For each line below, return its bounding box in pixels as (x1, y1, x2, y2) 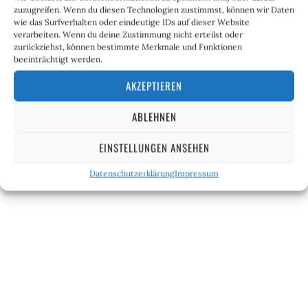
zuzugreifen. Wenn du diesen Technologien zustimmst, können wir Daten (14, 4, 294, 14)
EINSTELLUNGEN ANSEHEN (98, 140, 210, 155)
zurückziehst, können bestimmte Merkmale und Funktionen (14, 41, 242, 52)
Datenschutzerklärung (89, 168, 175, 178)
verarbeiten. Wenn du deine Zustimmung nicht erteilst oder (14, 29, 243, 39)
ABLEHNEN (131, 109, 177, 124)
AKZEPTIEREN (126, 78, 182, 93)
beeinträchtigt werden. (14, 54, 102, 64)
